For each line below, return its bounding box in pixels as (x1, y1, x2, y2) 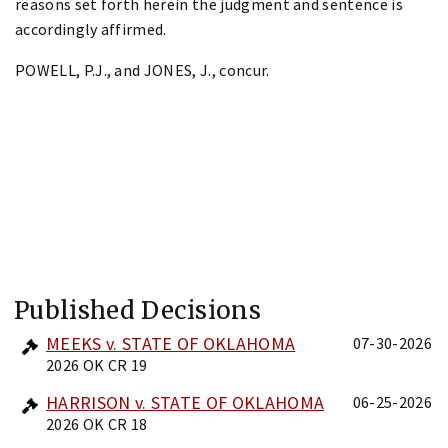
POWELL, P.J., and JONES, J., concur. (15, 59, 270, 80)
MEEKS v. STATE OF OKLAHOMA (46, 331, 296, 355)
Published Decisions (14, 294, 262, 326)
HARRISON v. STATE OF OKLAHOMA (46, 390, 325, 414)
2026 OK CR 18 (46, 413, 148, 434)
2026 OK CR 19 (46, 354, 148, 375)
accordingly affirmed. (15, 18, 167, 39)
